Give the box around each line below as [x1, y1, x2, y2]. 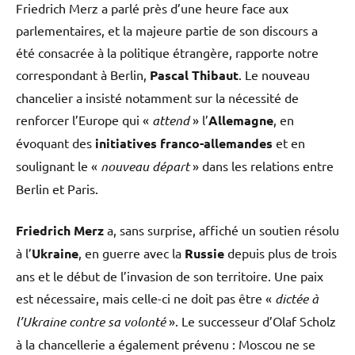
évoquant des [16, 135, 95, 151]
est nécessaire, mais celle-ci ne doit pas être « [16, 290, 275, 307]
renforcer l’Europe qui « [16, 112, 152, 128]
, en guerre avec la [78, 245, 185, 261]
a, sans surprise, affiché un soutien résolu [104, 222, 339, 239]
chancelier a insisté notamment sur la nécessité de [16, 90, 299, 106]
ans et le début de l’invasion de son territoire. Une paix [16, 268, 323, 284]
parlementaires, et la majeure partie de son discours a [16, 22, 318, 39]
